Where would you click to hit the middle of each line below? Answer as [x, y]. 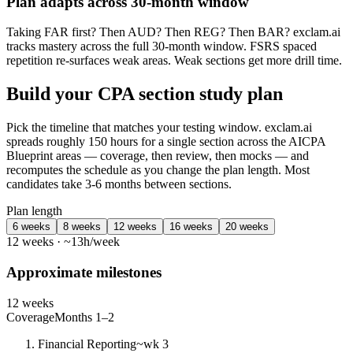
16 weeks [191, 227]
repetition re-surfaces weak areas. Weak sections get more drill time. [174, 61]
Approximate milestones [84, 272]
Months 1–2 [84, 317]
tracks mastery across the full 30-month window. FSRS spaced [162, 46]
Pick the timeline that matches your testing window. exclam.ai [159, 128]
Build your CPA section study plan [145, 94]
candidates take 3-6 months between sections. [119, 184]
